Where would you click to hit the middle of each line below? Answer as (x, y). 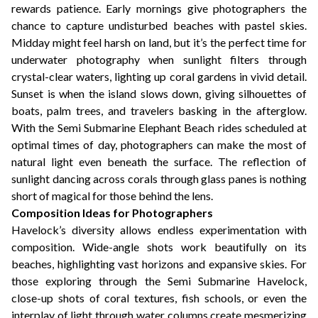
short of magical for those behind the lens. (112, 196)
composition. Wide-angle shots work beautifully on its (159, 247)
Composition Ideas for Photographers (112, 213)
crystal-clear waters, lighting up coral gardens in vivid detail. (159, 76)
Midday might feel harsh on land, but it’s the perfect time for (159, 42)
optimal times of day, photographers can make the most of (159, 144)
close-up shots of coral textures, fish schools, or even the (159, 298)
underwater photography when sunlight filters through (159, 59)
